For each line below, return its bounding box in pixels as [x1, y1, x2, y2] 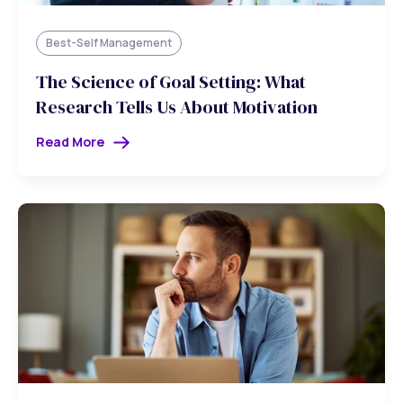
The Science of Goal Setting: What [36, 68, 306, 94]
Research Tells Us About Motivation [36, 94, 318, 120]
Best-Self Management [46, 35, 172, 51]
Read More [36, 133, 104, 151]
